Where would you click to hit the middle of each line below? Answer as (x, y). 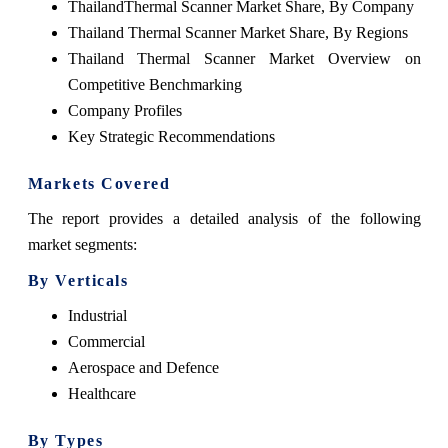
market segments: (82, 244)
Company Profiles (124, 110)
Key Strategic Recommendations (171, 136)
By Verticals (78, 280)
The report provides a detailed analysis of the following (224, 218)
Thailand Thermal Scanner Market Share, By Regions (237, 32)
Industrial (97, 315)
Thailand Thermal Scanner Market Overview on (244, 58)
